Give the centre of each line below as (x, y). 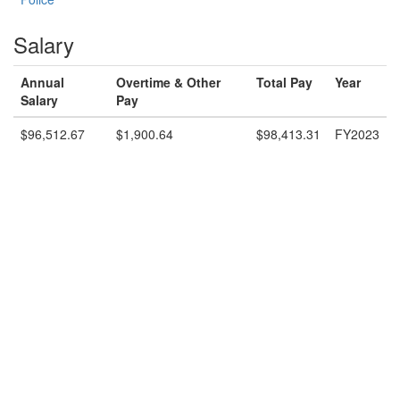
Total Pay (284, 82)
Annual (42, 82)
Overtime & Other (168, 82)
